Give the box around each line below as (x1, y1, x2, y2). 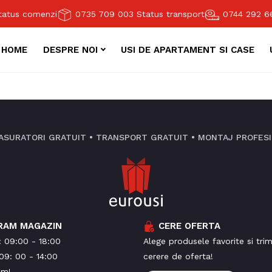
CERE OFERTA (158, 220, 220, 232)
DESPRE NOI (43, 44, 98, 56)
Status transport (137, 8, 205, 19)
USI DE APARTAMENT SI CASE (120, 44, 254, 56)
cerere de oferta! (143, 251, 213, 262)
